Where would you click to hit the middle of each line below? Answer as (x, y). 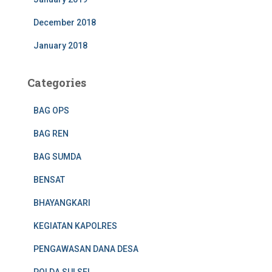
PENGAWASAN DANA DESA (86, 249)
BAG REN (51, 134)
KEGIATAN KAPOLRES (75, 226)
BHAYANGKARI (62, 203)
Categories (57, 83)
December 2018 (65, 23)
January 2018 (60, 46)
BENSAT (49, 180)
